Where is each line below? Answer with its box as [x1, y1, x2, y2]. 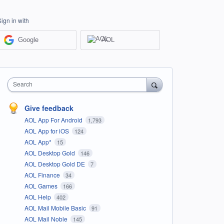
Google [18, 36, 39, 44]
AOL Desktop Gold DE [24, 159, 86, 168]
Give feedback [24, 102, 73, 113]
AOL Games [24, 181, 59, 190]
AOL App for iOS [24, 126, 70, 135]
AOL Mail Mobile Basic [24, 203, 87, 212]
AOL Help [24, 192, 52, 201]
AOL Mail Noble [24, 214, 69, 223]
